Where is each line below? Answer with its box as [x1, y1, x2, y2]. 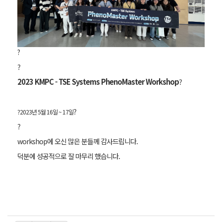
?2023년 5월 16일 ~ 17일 [17, 108, 73, 116]
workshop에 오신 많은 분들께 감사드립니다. [17, 136, 138, 147]
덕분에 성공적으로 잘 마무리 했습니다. [17, 151, 120, 162]
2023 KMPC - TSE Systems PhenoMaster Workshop [17, 76, 179, 87]
